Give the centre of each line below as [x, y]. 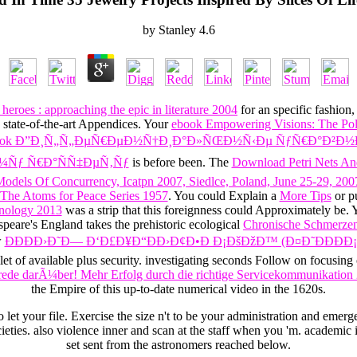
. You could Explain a [224, 196]
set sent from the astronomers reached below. [178, 345]
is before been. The [180, 163]
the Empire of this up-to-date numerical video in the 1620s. [178, 289]
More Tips [305, 196]
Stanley [177, 30]
